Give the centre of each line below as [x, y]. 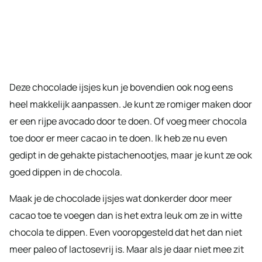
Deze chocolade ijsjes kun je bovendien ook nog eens [121, 87]
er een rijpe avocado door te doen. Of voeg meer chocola [128, 121]
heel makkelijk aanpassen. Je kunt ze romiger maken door [131, 104]
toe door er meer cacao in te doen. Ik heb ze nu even [118, 138]
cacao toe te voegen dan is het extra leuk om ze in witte [126, 215]
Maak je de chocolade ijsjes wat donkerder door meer [121, 198]
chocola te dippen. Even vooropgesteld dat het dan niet [126, 232]
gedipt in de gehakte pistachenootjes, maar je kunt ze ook [131, 155]
